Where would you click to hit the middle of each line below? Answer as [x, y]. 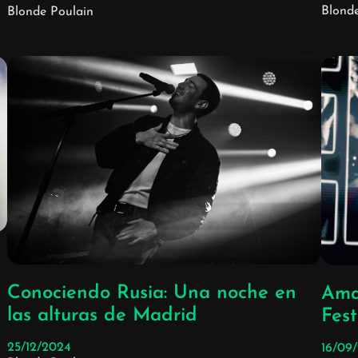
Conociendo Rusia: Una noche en [152, 294]
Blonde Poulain [51, 12]
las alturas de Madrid [103, 316]
